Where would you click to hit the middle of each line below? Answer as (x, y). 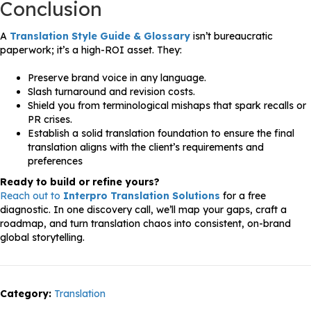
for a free (243, 196)
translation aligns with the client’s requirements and (146, 148)
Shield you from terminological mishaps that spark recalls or (167, 106)
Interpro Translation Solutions (142, 196)
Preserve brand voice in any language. (117, 78)
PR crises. (50, 120)
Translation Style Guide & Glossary (100, 36)
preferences (55, 161)
